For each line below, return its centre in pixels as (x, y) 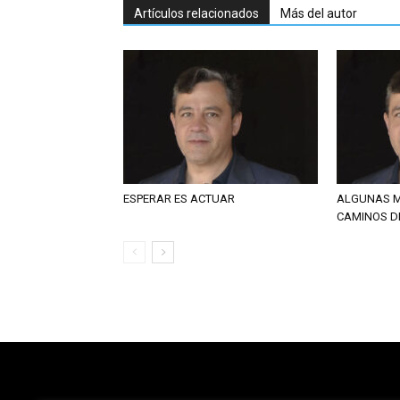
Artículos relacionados (196, 13)
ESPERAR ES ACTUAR (179, 199)
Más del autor (319, 13)
